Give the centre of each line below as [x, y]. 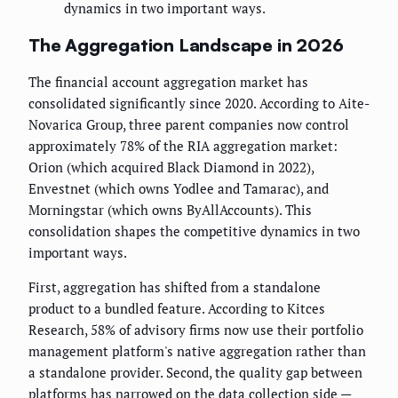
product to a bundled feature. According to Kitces [177, 309]
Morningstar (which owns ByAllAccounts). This [170, 210]
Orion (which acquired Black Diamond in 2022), [171, 167]
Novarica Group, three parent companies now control [189, 125]
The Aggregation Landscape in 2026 [186, 44]
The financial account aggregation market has [168, 82]
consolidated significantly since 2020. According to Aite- [199, 103]
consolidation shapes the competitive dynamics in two [194, 231]
